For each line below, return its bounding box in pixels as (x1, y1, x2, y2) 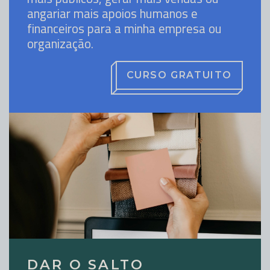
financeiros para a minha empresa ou (27, 19, 222, 39)
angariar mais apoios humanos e (27, 4, 198, 24)
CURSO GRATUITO (126, 69, 232, 81)
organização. (27, 34, 93, 54)
